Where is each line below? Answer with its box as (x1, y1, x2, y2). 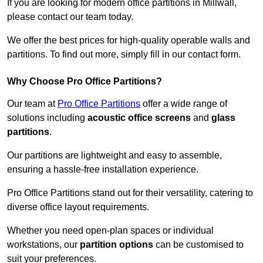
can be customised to (153, 240, 244, 250)
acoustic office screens (87, 113, 191, 123)
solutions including (7, 113, 87, 123)
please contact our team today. (7, 12, 133, 22)
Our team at (7, 99, 58, 109)
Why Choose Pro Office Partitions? (7, 76, 162, 87)
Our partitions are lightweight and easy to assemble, (7, 150, 222, 161)
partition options (80, 240, 153, 250)
